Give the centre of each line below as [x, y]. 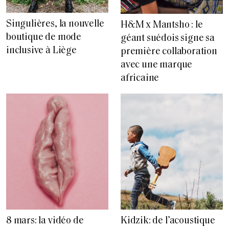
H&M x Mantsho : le [162, 26]
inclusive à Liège [41, 51]
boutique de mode [44, 37]
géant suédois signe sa [168, 39]
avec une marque [157, 65]
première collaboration [169, 52]
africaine [140, 79]
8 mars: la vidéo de [45, 221]
